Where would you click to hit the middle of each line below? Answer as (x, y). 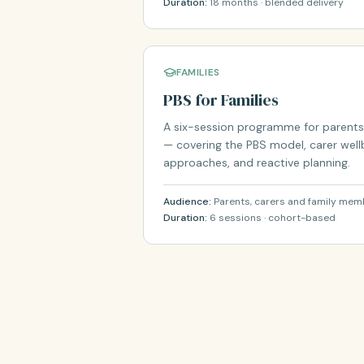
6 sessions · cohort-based (273, 218)
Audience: (188, 201)
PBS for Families (221, 100)
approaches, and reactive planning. (257, 162)
